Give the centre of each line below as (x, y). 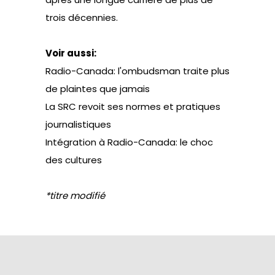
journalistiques (78, 124)
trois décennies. (82, 17)
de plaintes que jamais (98, 89)
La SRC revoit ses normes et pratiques (133, 107)
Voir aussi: (71, 53)
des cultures (74, 160)
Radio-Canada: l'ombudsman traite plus (137, 71)
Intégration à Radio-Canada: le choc (129, 142)
